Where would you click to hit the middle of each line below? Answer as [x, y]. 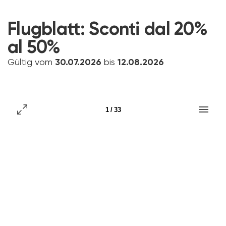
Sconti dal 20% [148, 30]
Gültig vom [31, 62]
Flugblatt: [48, 30]
